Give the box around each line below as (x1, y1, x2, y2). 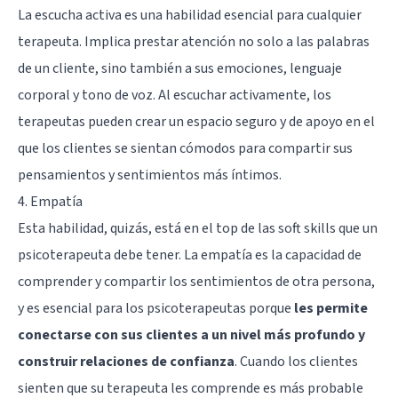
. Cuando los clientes (235, 351, 358, 371)
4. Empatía (18, 191, 83, 211)
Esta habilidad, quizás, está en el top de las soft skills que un (18, 218, 378, 238)
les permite (294, 298, 368, 318)
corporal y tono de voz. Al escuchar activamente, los (18, 84, 331, 105)
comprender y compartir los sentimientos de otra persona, (18, 271, 375, 291)
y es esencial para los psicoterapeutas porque (18, 298, 294, 318)
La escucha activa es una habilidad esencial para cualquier (18, 4, 362, 25)
